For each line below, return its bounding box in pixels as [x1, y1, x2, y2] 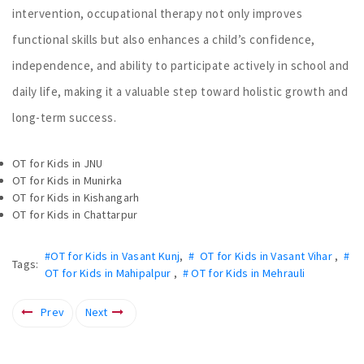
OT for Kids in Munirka [12, 172, 123, 188]
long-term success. [12, 109, 116, 125]
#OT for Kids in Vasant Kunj [45, 248, 180, 263]
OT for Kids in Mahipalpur [45, 265, 174, 280]
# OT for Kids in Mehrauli [182, 265, 305, 280]
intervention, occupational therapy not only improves [12, 5, 302, 21]
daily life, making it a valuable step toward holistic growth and [12, 83, 348, 99]
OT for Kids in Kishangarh [12, 189, 140, 205]
